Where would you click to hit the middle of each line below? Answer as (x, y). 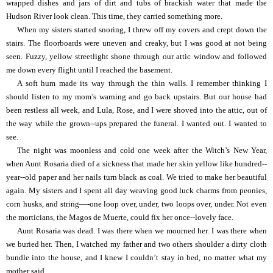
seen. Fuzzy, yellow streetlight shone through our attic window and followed (136, 56)
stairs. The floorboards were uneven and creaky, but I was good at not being (136, 43)
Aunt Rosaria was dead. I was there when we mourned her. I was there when (142, 231)
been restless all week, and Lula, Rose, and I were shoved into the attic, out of (136, 110)
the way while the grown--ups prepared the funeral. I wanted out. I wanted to (136, 123)
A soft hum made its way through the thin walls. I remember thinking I (142, 83)
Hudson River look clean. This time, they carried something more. (114, 16)
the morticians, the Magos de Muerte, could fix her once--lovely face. (120, 217)
